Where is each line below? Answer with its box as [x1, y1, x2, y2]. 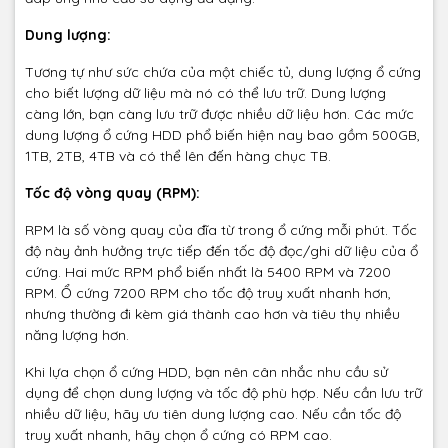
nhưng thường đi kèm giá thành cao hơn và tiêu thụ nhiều [25, 305, 400, 324]
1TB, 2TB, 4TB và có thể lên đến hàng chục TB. [25, 147, 331, 166]
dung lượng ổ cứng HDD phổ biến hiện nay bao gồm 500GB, [25, 126, 420, 145]
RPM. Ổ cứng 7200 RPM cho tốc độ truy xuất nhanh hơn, [25, 284, 391, 303]
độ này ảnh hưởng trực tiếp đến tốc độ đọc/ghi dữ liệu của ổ [25, 242, 418, 261]
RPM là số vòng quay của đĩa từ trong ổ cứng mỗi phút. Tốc [25, 221, 417, 240]
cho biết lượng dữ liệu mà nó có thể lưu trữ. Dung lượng [25, 84, 386, 103]
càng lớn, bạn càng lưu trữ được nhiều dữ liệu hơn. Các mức [25, 105, 414, 124]
